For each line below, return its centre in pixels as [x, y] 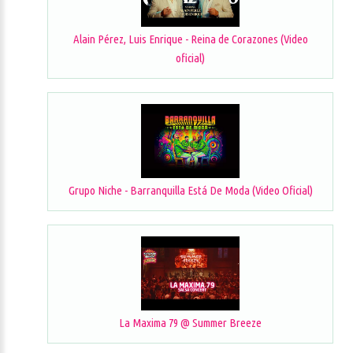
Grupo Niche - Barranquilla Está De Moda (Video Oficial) [190, 191]
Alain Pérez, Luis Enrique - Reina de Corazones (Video [190, 39]
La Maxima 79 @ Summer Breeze [190, 322]
